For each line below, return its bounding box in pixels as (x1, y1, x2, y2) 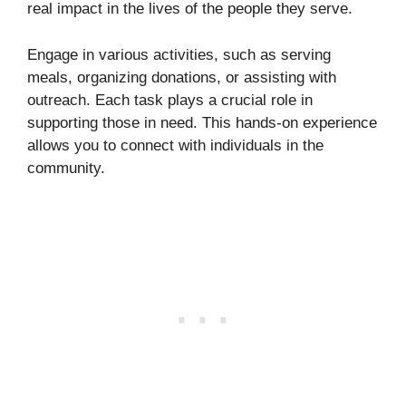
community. (27, 159, 105, 177)
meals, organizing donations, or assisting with (27, 68, 336, 86)
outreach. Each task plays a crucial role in (27, 91, 313, 109)
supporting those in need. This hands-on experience (27, 113, 377, 131)
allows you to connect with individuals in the (27, 136, 324, 154)
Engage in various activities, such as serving (27, 45, 331, 63)
